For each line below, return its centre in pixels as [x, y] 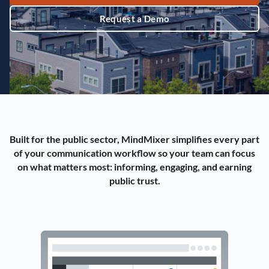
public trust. [134, 180]
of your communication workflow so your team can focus [134, 153]
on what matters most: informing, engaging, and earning [134, 167]
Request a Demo [134, 19]
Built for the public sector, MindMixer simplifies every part [134, 139]
